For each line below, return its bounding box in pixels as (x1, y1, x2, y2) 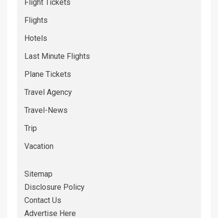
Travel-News (24, 106, 68, 115)
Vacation (24, 142, 54, 151)
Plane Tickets (24, 70, 71, 79)
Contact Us (24, 196, 61, 205)
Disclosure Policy (24, 182, 85, 192)
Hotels (24, 34, 47, 43)
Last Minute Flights (24, 52, 90, 61)
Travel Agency (24, 88, 72, 97)
